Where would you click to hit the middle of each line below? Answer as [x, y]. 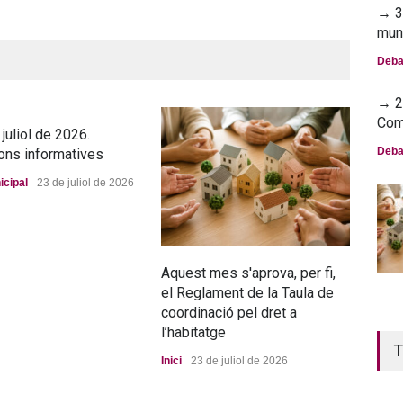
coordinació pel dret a [229, 312]
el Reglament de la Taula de [247, 292]
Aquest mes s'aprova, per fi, [248, 273]
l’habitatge [193, 332]
